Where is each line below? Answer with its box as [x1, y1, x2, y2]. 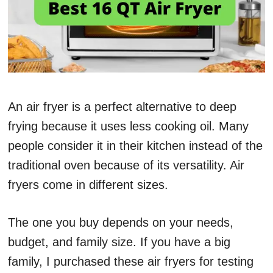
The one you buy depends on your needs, [8, 216, 233, 230]
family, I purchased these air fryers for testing [8, 255, 253, 269]
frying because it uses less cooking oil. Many [8, 119, 249, 133]
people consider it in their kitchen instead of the [8, 139, 263, 153]
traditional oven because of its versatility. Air [8, 158, 244, 172]
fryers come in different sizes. [8, 178, 168, 192]
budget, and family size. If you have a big [8, 235, 230, 249]
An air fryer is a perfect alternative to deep [8, 100, 236, 114]
